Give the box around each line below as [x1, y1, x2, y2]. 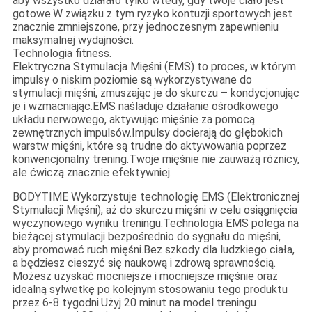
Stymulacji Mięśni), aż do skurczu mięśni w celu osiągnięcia [12, 203, 297, 217]
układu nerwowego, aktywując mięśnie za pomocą [12, 113, 255, 127]
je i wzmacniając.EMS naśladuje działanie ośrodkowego [12, 100, 279, 114]
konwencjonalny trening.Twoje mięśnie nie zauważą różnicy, [12, 153, 299, 166]
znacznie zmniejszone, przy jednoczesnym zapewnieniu [12, 20, 279, 34]
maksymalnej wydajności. [12, 33, 134, 47]
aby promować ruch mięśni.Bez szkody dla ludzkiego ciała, [12, 243, 295, 257]
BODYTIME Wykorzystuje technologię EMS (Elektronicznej [12, 190, 299, 204]
